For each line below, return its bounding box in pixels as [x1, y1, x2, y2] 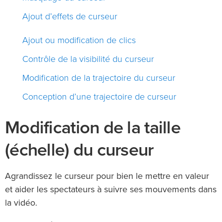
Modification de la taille [5, 116, 180, 138]
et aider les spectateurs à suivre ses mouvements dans [5, 185, 217, 194]
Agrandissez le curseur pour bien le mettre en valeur [5, 171, 209, 181]
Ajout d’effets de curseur [22, 10, 117, 22]
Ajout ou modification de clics [22, 34, 136, 46]
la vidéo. [5, 198, 37, 208]
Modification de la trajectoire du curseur [22, 72, 175, 83]
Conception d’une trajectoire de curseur [22, 91, 176, 102]
